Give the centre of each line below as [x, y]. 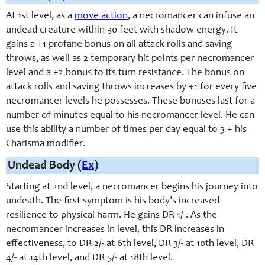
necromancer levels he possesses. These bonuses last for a [130, 102]
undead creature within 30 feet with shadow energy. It [122, 31]
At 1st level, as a [40, 17]
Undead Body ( [45, 166]
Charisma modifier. [46, 144]
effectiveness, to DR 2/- [55, 244]
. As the [201, 216]
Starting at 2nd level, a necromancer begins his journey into [132, 188]
